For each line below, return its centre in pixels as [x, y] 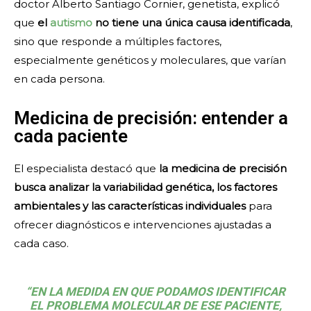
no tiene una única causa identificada [191, 23]
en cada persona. [59, 79]
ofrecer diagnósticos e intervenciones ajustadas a [143, 225]
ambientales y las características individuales [130, 206]
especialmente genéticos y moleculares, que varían [150, 60]
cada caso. [41, 244]
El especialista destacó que [86, 169]
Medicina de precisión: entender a [151, 118]
